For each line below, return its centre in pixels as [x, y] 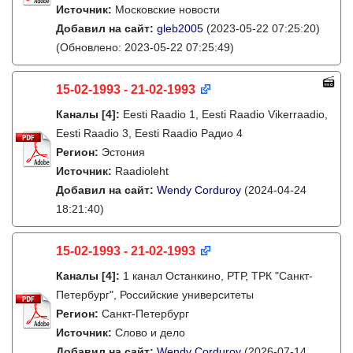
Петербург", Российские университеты [155, 295]
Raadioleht [142, 171]
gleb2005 [180, 28]
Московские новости [167, 9]
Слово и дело [150, 333]
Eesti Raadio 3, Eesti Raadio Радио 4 [149, 133]
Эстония [123, 152]
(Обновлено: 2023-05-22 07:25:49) [145, 47]
